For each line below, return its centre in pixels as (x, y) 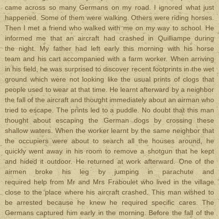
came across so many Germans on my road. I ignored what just (109, 7)
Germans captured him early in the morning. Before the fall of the (109, 213)
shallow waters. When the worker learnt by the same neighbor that (109, 131)
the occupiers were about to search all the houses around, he (109, 141)
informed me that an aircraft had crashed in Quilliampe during (109, 38)
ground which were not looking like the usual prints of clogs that (109, 79)
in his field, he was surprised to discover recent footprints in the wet (109, 69)
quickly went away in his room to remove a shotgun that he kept (109, 151)
